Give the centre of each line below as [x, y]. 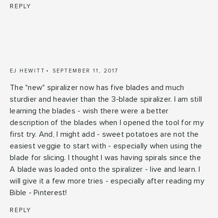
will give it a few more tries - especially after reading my [107, 181]
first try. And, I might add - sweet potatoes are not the [104, 134]
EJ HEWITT [27, 71]
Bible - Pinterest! [38, 192]
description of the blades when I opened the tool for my [107, 122]
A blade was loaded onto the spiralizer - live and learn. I [105, 169]
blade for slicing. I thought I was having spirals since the [105, 157]
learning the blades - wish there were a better [89, 111]
